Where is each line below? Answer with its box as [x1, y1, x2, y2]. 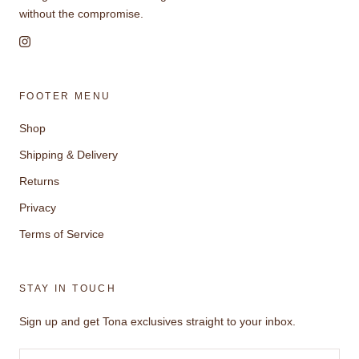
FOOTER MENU [19, 90, 111, 102]
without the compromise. [19, 6, 143, 20]
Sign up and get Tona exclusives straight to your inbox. [19, 314, 296, 328]
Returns [19, 174, 59, 188]
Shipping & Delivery [19, 147, 118, 161]
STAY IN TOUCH [19, 282, 117, 294]
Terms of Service [19, 227, 104, 240]
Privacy [19, 200, 56, 214]
